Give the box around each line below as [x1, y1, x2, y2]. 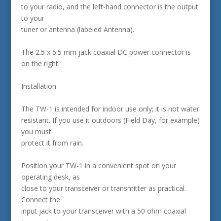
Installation [21, 81, 56, 91]
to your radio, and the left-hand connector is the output [21, 2, 198, 11]
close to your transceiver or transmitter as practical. [21, 184, 186, 193]
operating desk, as [21, 172, 80, 182]
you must [21, 127, 51, 136]
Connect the [21, 195, 60, 204]
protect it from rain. [21, 138, 83, 147]
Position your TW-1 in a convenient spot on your [21, 161, 176, 170]
